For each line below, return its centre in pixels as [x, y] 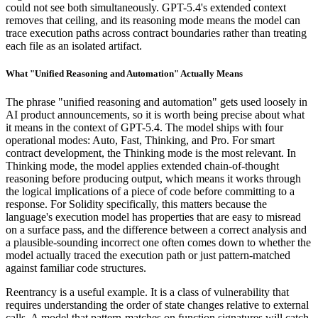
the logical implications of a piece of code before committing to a [150, 191]
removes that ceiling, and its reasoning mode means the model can [153, 21]
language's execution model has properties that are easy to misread [153, 216]
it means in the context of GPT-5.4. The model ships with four [144, 127]
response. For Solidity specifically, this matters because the [136, 204]
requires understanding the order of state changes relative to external [157, 305]
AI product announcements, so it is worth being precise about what [155, 114]
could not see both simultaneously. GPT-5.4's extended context [146, 8]
